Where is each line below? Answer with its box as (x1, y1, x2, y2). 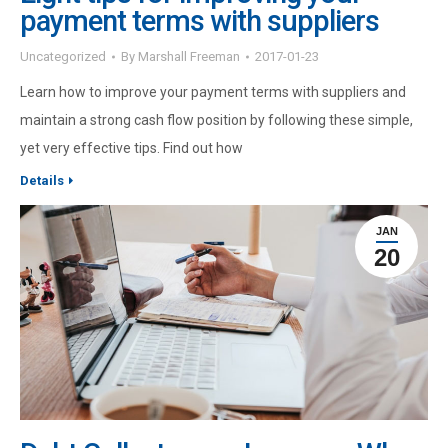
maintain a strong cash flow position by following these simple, (20, 112, 413, 129)
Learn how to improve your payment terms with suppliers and (20, 84, 406, 101)
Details (20, 173, 64, 189)
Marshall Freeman (138, 49, 240, 65)
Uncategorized (20, 49, 106, 65)
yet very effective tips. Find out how (20, 140, 243, 157)
